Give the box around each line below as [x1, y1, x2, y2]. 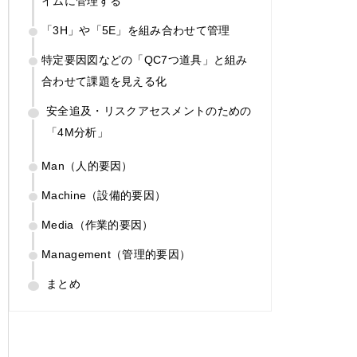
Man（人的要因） [41, 159, 133, 172]
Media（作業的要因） [41, 218, 154, 231]
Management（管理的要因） [41, 247, 191, 261]
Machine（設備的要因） [41, 188, 167, 202]
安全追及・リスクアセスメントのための [46, 104, 252, 117]
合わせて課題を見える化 [41, 74, 167, 88]
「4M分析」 [46, 125, 108, 139]
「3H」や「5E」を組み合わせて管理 [41, 23, 230, 37]
